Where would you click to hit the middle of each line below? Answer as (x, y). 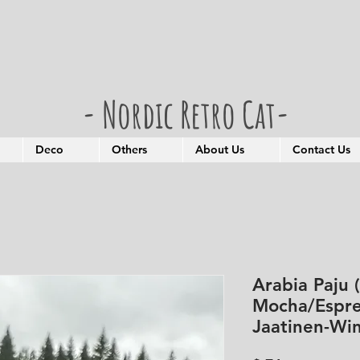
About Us (220, 150)
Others (129, 150)
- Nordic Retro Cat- (186, 115)
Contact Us (321, 150)
